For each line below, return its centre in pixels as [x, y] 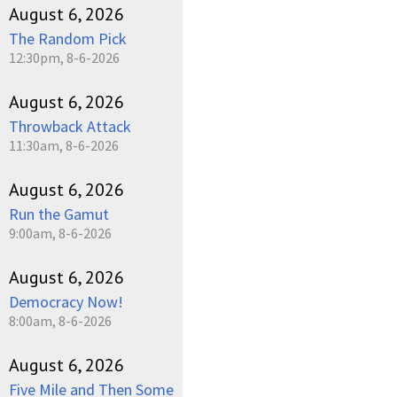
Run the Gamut [59, 214]
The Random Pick [68, 38]
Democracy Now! [66, 301]
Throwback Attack [70, 126]
